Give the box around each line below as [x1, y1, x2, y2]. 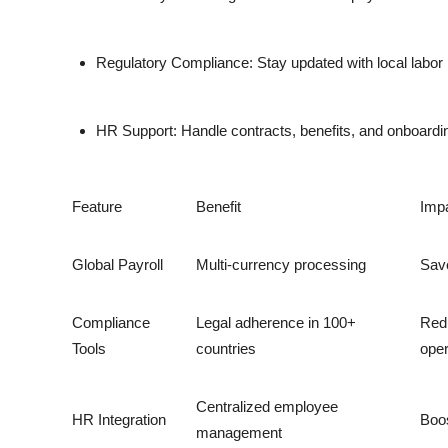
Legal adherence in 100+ [196, 313, 356, 331]
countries [196, 339, 256, 357]
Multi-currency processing [196, 255, 366, 273]
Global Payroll [72, 255, 163, 273]
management [196, 423, 282, 441]
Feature [72, 197, 122, 215]
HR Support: [96, 121, 177, 139]
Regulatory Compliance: [96, 53, 253, 71]
